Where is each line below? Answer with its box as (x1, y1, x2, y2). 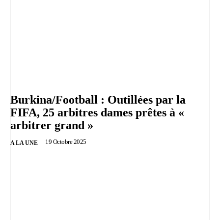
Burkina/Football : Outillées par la (10, 93, 186, 107)
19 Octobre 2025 (45, 138, 86, 146)
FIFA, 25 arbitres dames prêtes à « (10, 106, 184, 119)
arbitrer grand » (10, 119, 93, 132)
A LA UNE (10, 139, 38, 147)
